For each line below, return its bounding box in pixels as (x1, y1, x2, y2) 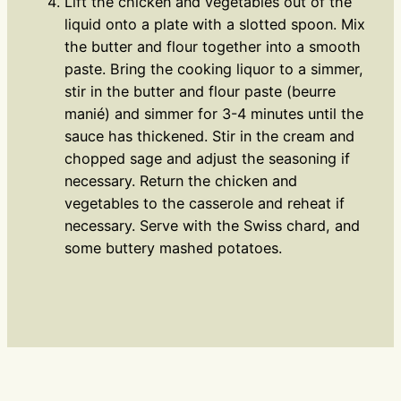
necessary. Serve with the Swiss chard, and (64, 216, 360, 235)
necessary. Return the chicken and (64, 171, 297, 190)
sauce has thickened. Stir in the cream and (64, 126, 354, 145)
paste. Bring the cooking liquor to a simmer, (64, 59, 363, 78)
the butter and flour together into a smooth (64, 37, 361, 55)
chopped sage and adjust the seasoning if (64, 149, 350, 167)
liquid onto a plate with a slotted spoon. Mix (64, 14, 365, 33)
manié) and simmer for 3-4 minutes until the (64, 104, 363, 123)
